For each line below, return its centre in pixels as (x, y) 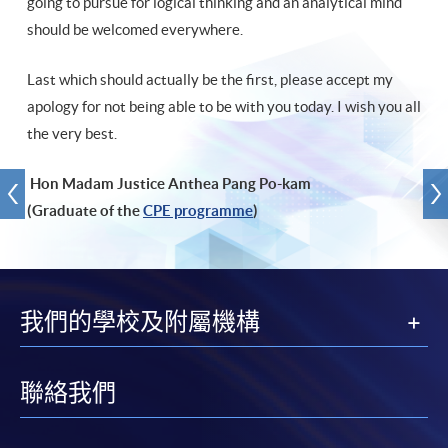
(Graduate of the (85, 210)
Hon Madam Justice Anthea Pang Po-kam (172, 183)
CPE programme (198, 210)
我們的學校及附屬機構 (140, 322)
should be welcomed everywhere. (138, 29)
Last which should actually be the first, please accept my (210, 79)
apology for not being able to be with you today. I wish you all (224, 106)
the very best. (76, 133)
